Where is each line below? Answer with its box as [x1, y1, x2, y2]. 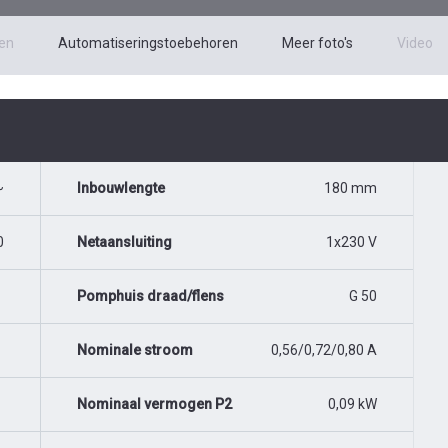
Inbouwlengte [77, 180, 165, 197]
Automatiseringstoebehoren [58, 35, 238, 52]
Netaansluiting [77, 234, 172, 251]
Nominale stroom [77, 342, 193, 359]
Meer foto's [282, 35, 353, 52]
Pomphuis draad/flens [77, 288, 224, 305]
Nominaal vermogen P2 [77, 396, 232, 413]
